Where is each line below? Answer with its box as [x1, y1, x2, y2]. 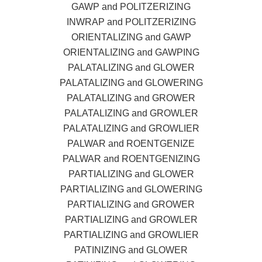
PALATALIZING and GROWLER [64, 108, 198, 118]
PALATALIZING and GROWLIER [63, 123, 199, 133]
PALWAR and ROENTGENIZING [62, 153, 200, 164]
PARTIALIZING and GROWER [67, 199, 195, 209]
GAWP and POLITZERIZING [71, 1, 191, 12]
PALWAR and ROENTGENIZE [67, 138, 195, 149]
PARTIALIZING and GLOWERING [60, 184, 202, 194]
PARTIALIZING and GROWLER [64, 214, 198, 225]
